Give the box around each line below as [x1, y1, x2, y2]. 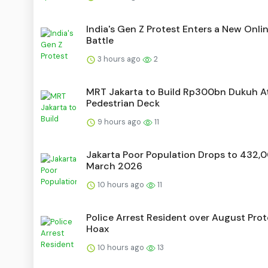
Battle [86, 34, 114, 47]
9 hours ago [96, 117, 143, 127]
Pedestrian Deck [86, 97, 160, 110]
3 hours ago [96, 54, 142, 65]
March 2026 [86, 160, 142, 173]
